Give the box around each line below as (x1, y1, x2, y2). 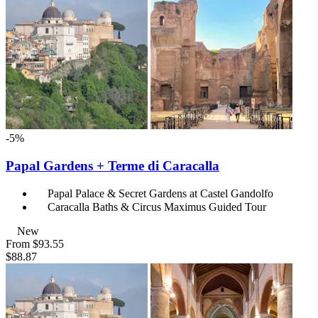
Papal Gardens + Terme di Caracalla (6, 158, 219, 173)
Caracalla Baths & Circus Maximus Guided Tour (48, 201, 266, 214)
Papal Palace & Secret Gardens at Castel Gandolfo (48, 187, 273, 200)
